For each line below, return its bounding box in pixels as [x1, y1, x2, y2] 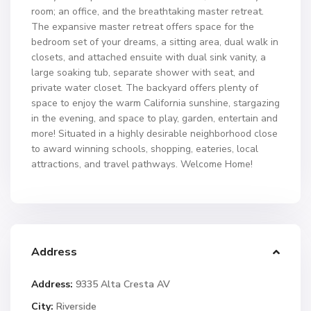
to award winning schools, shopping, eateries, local [31, 142, 258, 155]
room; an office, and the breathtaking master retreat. [31, 5, 264, 18]
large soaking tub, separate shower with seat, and [31, 66, 255, 79]
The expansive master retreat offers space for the [31, 20, 254, 33]
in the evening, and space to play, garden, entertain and [31, 112, 278, 125]
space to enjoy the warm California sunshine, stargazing [31, 96, 280, 110]
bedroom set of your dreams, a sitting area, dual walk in [31, 35, 278, 49]
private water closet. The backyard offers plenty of [31, 81, 258, 94]
